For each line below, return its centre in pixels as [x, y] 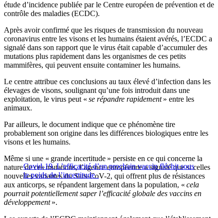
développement [27, 202]
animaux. [18, 108]
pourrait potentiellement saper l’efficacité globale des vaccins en [103, 194]
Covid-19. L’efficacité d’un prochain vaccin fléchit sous [109, 166]
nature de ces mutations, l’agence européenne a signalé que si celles [107, 167]
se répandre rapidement [125, 99]
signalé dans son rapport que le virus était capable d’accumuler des [106, 48]
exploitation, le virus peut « [46, 99]
